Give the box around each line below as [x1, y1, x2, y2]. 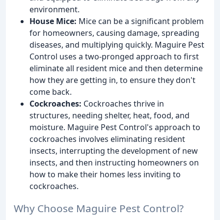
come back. [29, 86, 72, 97]
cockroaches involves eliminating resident [29, 133, 185, 144]
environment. [29, 3, 80, 15]
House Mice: [29, 15, 77, 27]
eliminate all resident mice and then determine [29, 62, 203, 74]
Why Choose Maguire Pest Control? [14, 201, 184, 215]
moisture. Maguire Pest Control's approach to [29, 121, 200, 133]
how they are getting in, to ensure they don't [29, 74, 195, 85]
